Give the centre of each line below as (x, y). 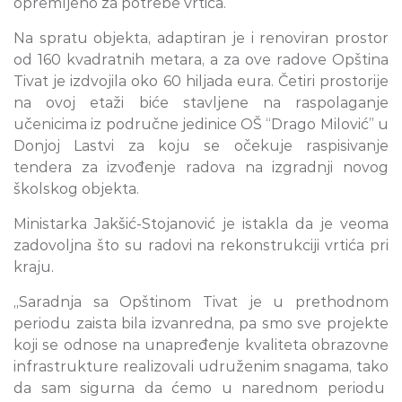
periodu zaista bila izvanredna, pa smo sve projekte (201, 324)
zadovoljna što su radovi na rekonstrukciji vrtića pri (201, 246)
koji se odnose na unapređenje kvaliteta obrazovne (201, 345)
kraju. (34, 267)
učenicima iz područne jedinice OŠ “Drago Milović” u (201, 125)
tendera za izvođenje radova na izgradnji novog (201, 168)
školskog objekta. (76, 189)
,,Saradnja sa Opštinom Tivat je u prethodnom (201, 302)
